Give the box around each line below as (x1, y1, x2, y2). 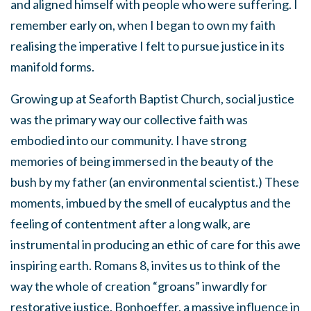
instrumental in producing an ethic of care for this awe (10, 237, 301, 253)
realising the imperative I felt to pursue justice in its (10, 38, 285, 54)
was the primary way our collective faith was (10, 112, 248, 128)
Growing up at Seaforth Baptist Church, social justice (10, 91, 294, 107)
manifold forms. (10, 59, 96, 75)
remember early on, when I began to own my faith (10, 17, 276, 33)
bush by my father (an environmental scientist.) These (10, 174, 299, 190)
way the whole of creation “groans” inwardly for (10, 278, 267, 294)
